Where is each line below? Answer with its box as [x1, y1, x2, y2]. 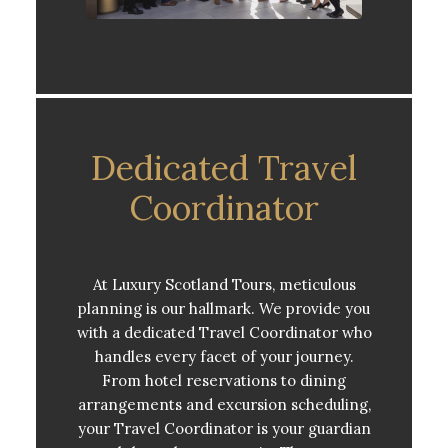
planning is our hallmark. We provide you [78, 299, 370, 319]
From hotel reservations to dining [102, 371, 346, 391]
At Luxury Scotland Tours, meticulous [92, 275, 356, 295]
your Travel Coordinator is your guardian [77, 419, 371, 439]
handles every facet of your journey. [94, 347, 354, 367]
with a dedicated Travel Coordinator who [76, 323, 372, 343]
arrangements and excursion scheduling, [77, 395, 371, 415]
